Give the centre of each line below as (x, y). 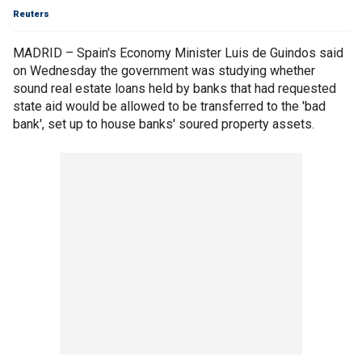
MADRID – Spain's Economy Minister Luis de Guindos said (178, 53)
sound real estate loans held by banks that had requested (175, 88)
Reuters (31, 14)
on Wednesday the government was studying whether (164, 71)
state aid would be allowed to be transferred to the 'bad (169, 106)
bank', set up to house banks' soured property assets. (164, 124)
